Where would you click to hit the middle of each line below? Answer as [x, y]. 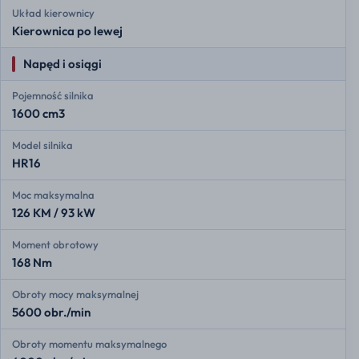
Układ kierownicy [53, 13]
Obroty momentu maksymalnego [89, 344]
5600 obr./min [51, 313]
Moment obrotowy [55, 245]
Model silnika [42, 145]
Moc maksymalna [53, 195]
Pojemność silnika [53, 96]
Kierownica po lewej [67, 31]
